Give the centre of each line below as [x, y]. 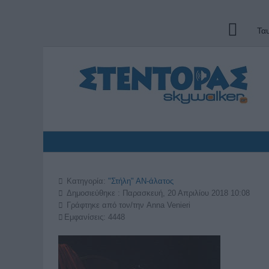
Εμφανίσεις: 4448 [95, 217]
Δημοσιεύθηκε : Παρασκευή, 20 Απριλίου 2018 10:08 [158, 193]
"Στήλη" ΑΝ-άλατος [141, 181]
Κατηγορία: [86, 181]
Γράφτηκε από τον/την [105, 205]
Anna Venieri [168, 205]
